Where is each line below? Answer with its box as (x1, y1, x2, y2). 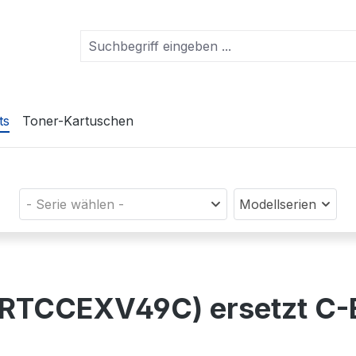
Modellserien (239, 196, 317, 213)
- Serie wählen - (25, 196, 124, 213)
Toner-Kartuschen (22, 113, 133, 129)
